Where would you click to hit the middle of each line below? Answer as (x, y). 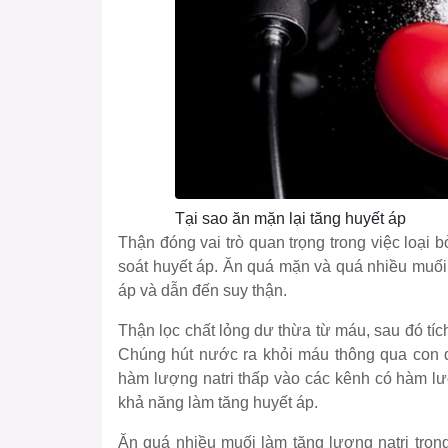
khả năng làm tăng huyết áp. (218, 403)
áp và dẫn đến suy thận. (202, 291)
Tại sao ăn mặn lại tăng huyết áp (290, 219)
